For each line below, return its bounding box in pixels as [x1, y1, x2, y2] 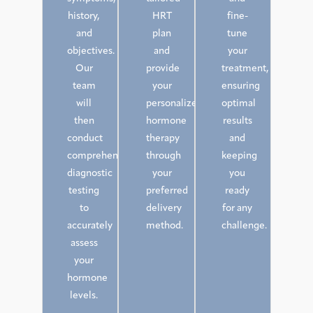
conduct [67, 133, 103, 145]
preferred [146, 186, 189, 197]
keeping [221, 151, 257, 162]
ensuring [221, 81, 260, 92]
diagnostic [67, 168, 113, 180]
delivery [146, 203, 182, 214]
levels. [70, 291, 99, 302]
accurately [67, 221, 113, 232]
